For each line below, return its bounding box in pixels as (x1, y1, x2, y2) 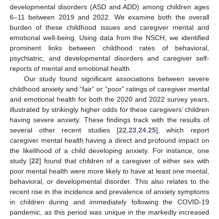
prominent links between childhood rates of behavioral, (10, 44, 209, 52)
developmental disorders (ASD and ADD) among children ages (10, 2, 209, 11)
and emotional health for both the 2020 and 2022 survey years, (10, 95, 209, 103)
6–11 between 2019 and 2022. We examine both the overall (10, 13, 209, 21)
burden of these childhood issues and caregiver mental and (10, 23, 209, 31)
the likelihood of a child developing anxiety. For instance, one (10, 146, 209, 154)
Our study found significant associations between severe (23, 74, 209, 83)
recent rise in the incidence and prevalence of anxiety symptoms (10, 187, 209, 196)
